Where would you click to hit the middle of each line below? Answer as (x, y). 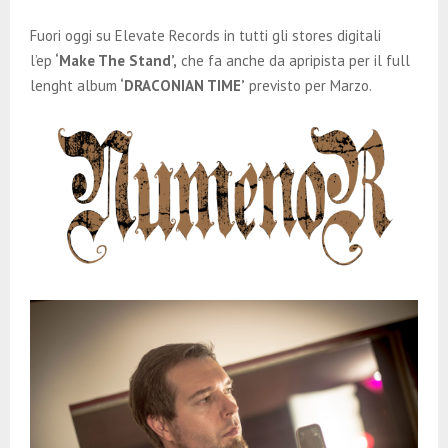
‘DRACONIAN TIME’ (181, 85)
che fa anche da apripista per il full (293, 60)
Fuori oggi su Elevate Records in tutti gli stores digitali (205, 35)
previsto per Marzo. (308, 85)
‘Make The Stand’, (114, 60)
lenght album (73, 85)
